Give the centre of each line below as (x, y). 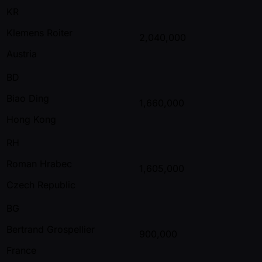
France (21, 250)
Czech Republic (41, 185)
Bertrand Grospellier (51, 229)
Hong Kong (31, 119)
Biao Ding (28, 98)
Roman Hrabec (39, 163)
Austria (22, 54)
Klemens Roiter (39, 32)
